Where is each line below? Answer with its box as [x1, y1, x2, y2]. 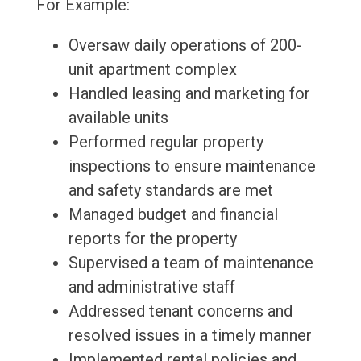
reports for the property [68, 229, 237, 249]
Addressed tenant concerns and [68, 301, 293, 322]
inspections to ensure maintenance [68, 156, 316, 176]
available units [68, 108, 168, 128]
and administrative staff [68, 277, 235, 297]
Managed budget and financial [68, 205, 278, 225]
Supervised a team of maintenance [68, 253, 313, 273]
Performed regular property [68, 132, 263, 152]
